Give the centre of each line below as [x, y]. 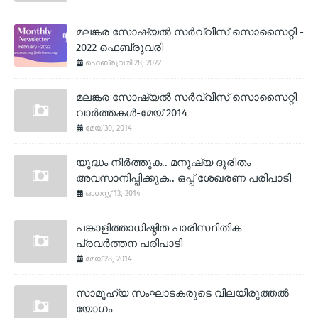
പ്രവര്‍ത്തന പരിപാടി [129, 243]
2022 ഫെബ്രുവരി [120, 47]
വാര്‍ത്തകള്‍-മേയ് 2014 [132, 113]
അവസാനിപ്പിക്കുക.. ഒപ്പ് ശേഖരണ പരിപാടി [183, 178]
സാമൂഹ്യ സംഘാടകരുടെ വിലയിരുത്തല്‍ [182, 293]
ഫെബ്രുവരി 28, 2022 [123, 62]
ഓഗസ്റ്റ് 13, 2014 [113, 193]
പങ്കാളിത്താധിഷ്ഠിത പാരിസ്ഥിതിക [159, 227]
